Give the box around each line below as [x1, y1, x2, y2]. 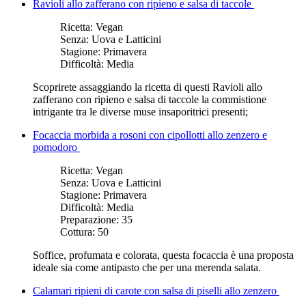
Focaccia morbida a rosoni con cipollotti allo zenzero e [33, 128, 267, 141]
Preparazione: [60, 213, 122, 225]
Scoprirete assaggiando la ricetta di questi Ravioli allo [33, 81, 262, 93]
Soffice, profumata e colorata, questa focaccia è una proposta [33, 249, 294, 261]
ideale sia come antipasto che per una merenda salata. [33, 261, 261, 273]
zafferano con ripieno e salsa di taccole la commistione [33, 93, 266, 105]
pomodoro [33, 141, 80, 153]
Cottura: [60, 225, 98, 238]
